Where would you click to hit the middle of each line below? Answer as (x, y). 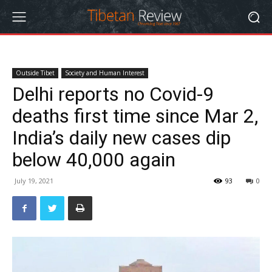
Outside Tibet (35, 73)
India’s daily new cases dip (121, 138)
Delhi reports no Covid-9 (113, 94)
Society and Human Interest (105, 73)
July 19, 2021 (34, 181)
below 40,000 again (94, 160)
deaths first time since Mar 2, (135, 116)
